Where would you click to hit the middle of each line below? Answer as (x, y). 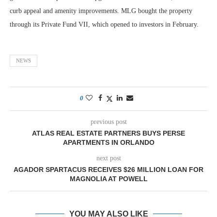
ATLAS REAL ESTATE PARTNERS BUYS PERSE (108, 133)
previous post (108, 122)
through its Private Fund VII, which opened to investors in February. (104, 24)
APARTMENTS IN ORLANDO (108, 142)
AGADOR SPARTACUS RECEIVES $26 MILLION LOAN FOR (108, 170)
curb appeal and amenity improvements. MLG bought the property (101, 11)
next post (108, 158)
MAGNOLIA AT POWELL (108, 179)
